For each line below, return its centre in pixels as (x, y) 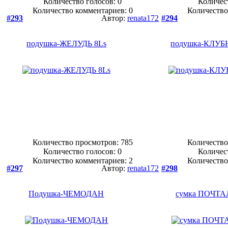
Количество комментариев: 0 (83, 10)
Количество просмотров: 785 (83, 142)
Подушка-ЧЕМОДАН (66, 194)
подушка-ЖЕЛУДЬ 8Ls (66, 44)
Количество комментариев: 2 (83, 161)
